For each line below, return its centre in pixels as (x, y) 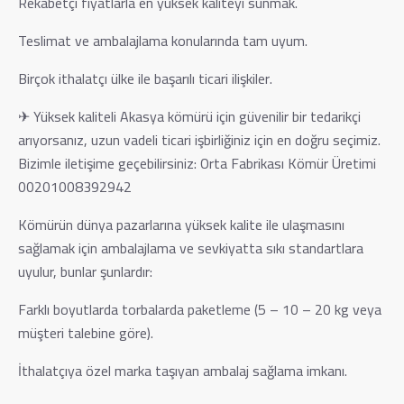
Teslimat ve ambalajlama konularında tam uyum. (163, 40)
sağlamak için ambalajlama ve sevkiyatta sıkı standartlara (191, 248)
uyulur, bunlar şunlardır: (85, 271)
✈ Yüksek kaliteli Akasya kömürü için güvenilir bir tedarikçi (189, 116)
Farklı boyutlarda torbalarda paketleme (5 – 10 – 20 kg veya (200, 309)
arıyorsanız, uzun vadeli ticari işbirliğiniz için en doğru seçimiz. (199, 139)
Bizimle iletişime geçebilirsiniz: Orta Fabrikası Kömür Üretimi (197, 163)
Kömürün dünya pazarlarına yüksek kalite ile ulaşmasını (181, 224)
